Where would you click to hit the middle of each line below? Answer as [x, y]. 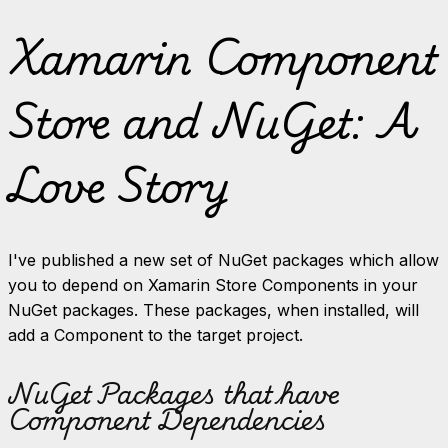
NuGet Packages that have [174, 393]
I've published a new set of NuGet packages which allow [223, 260]
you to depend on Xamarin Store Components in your [213, 285]
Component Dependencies [167, 419]
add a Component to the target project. [155, 335]
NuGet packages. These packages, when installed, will [213, 310]
